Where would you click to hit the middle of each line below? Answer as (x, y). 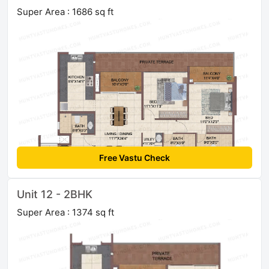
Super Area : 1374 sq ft (65, 213)
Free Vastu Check (134, 158)
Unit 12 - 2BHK (55, 195)
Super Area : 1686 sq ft (65, 12)
